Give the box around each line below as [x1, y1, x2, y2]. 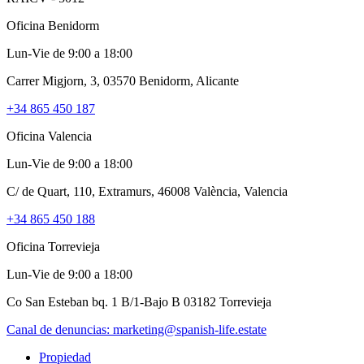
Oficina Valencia [6, 128, 92, 143]
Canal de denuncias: [6, 322, 113, 336]
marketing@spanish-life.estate [113, 322, 266, 336]
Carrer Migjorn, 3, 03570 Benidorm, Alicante [6, 73, 239, 88]
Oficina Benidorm [6, 18, 99, 32]
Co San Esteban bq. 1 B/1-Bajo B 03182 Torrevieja [6, 294, 271, 309]
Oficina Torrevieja [6, 239, 100, 253]
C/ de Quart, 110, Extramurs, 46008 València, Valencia [6, 184, 288, 198]
